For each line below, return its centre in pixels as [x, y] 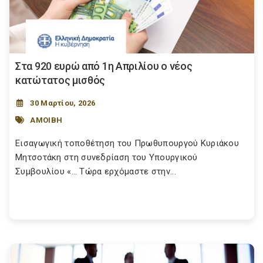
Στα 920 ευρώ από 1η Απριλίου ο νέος [104, 66]
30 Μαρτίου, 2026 [63, 103]
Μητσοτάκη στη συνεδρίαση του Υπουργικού [107, 158]
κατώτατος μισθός [60, 80]
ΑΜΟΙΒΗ [46, 120]
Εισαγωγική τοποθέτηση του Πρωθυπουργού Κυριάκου [127, 144]
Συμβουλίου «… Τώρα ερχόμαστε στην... [96, 172]
